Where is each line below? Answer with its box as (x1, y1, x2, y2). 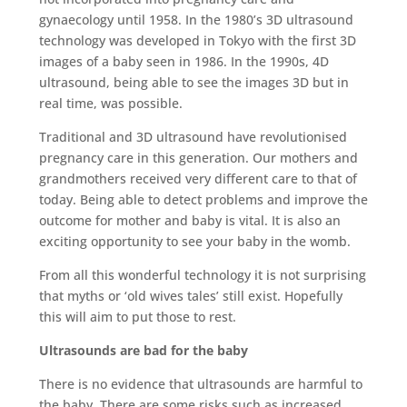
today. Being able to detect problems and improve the (38, 191, 368, 208)
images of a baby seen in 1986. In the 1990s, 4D (38, 53, 329, 70)
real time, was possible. (38, 94, 183, 112)
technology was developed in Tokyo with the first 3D (38, 32, 356, 49)
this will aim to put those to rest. (38, 308, 236, 325)
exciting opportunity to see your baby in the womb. (38, 233, 351, 250)
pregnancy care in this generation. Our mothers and (38, 149, 358, 166)
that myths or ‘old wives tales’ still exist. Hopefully (38, 287, 342, 304)
